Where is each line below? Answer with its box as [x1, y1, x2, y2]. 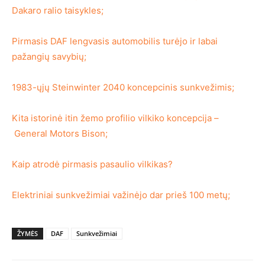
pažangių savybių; [12, 51, 86, 63]
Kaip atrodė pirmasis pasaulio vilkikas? [12, 159, 173, 170]
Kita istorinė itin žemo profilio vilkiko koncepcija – [12, 112, 219, 124]
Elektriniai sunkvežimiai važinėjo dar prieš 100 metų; [12, 189, 230, 201]
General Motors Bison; [12, 128, 108, 140]
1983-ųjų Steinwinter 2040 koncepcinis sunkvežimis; [12, 82, 234, 93]
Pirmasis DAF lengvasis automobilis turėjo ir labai [12, 35, 218, 47]
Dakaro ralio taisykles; [12, 5, 104, 17]
